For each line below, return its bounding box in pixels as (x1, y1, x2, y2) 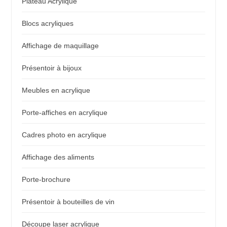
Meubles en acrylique (22, 86, 91, 95)
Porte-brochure (22, 175, 71, 184)
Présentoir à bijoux (22, 64, 82, 72)
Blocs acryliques (22, 19, 74, 28)
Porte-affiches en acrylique (22, 108, 108, 117)
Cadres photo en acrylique (22, 131, 107, 139)
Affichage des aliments (22, 153, 95, 162)
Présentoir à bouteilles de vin (22, 198, 115, 206)
